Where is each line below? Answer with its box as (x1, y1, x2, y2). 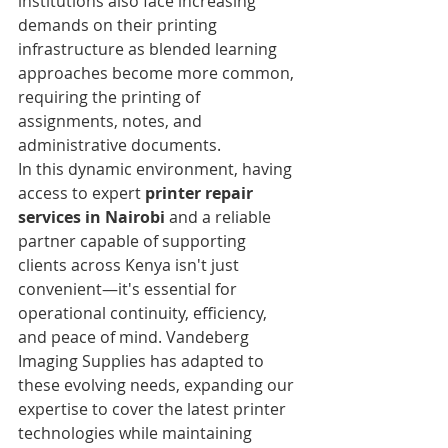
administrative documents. (18, 133, 221, 156)
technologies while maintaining (18, 421, 256, 444)
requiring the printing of (18, 85, 204, 108)
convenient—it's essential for (18, 277, 241, 300)
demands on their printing (18, 13, 221, 36)
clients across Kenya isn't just (18, 253, 243, 276)
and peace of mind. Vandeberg (18, 325, 253, 348)
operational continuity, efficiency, (18, 301, 271, 324)
